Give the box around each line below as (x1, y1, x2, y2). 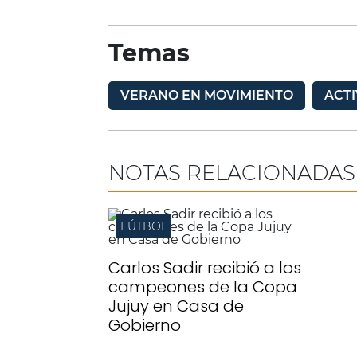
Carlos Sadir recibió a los (108, 257, 301, 279)
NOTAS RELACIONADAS (108, 160, 355, 186)
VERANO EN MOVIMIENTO (120, 88, 293, 103)
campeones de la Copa (108, 276, 297, 298)
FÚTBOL (120, 219, 167, 233)
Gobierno (108, 314, 181, 336)
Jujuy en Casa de (108, 295, 244, 317)
